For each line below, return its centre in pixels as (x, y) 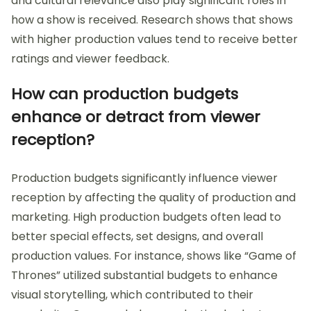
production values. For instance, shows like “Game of (154, 256)
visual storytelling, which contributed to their (132, 295)
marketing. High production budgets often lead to (146, 217)
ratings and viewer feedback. (90, 59)
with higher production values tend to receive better (154, 40)
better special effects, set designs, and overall (137, 237)
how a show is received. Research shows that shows (152, 20)
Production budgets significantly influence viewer (144, 178)
